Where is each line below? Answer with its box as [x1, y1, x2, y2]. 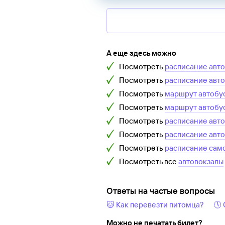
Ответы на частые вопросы [106, 185, 215, 196]
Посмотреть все [119, 157, 178, 167]
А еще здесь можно [106, 48, 176, 58]
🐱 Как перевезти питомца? [106, 200, 204, 210]
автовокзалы [178, 157, 223, 167]
